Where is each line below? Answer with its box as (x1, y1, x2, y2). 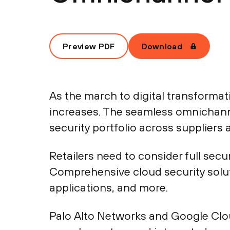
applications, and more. (49, 181, 168, 194)
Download (141, 42, 183, 51)
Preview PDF (63, 42, 115, 51)
